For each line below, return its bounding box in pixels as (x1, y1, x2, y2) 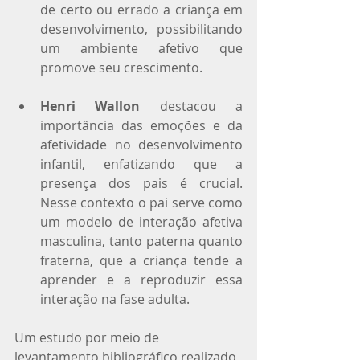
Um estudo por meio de (14, 328, 162, 346)
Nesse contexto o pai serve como (40, 193, 243, 211)
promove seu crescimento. (40, 58, 202, 76)
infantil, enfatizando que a (40, 154, 243, 173)
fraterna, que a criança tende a (40, 251, 243, 269)
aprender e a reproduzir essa (40, 270, 243, 288)
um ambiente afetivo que (40, 39, 243, 57)
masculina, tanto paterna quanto (40, 231, 243, 250)
